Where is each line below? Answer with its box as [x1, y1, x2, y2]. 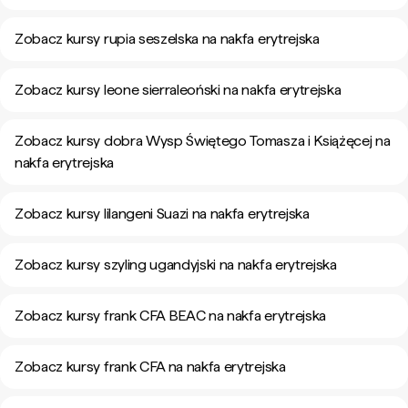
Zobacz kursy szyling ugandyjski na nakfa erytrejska [15, 256, 337, 273]
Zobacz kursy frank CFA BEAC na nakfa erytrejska [15, 307, 326, 324]
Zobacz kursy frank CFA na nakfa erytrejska [15, 358, 286, 375]
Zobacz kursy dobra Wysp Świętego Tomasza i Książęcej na [15, 132, 391, 149]
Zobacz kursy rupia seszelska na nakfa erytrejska [15, 30, 320, 47]
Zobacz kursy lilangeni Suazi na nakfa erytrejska [15, 205, 310, 222]
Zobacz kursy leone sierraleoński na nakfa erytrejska [15, 81, 342, 98]
